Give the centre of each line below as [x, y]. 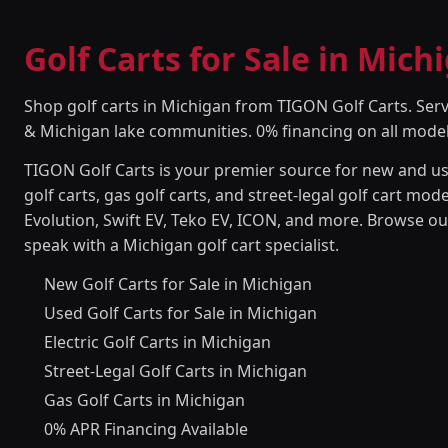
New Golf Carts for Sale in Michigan [178, 284]
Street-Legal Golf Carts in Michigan [175, 371]
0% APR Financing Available [146, 429]
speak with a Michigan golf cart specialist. [181, 245]
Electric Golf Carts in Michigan [157, 342]
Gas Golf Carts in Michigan [144, 400]
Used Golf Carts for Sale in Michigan [180, 313]
